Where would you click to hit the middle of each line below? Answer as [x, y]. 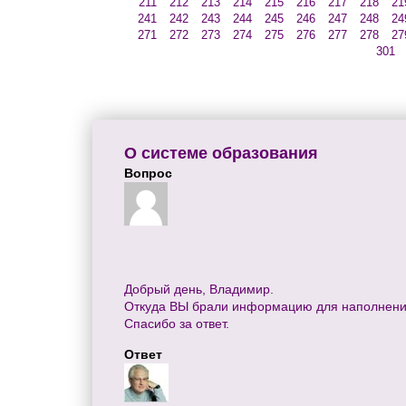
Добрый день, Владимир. [199, 290]
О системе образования [221, 154]
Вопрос [148, 174]
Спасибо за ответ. [177, 324]
